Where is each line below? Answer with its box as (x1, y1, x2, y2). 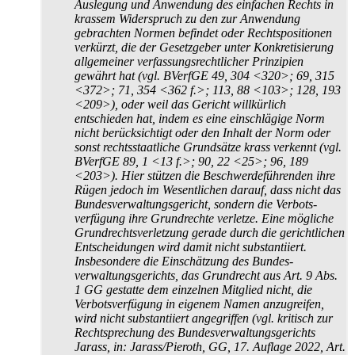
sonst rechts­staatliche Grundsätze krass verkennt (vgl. (74, 140, 342, 155)
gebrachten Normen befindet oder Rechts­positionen (74, 26, 332, 40)
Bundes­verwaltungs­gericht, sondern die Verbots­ (74, 197, 317, 212)
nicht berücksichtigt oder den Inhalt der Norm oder (74, 126, 330, 140)
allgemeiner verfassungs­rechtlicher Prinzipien (74, 55, 303, 69)
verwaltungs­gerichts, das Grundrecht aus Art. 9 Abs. (74, 269, 338, 283)
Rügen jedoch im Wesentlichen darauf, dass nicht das (74, 183, 341, 197)
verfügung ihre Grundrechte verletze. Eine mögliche (74, 212, 334, 226)
